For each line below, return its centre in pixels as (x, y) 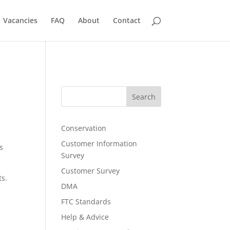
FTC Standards (86, 202)
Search (143, 97)
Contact (127, 20)
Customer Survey (91, 171)
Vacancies (20, 20)
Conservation (84, 128)
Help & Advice (85, 217)
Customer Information (99, 143)
